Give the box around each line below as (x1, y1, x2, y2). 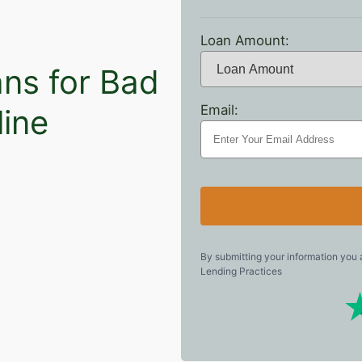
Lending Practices (200, 265, 282, 278)
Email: (200, 102, 238, 119)
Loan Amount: (200, 32, 289, 49)
